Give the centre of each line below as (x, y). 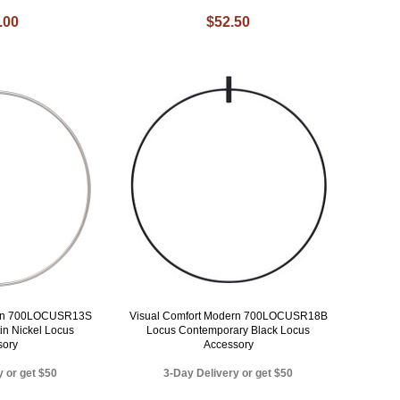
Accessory (228, 344)
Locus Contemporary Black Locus (229, 330)
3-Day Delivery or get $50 (229, 373)
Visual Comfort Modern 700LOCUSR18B (228, 316)
